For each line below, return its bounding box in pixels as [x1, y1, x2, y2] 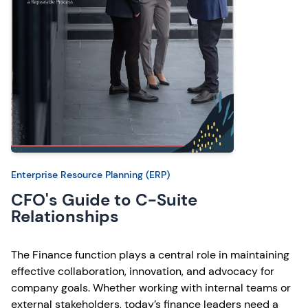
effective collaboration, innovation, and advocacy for [11, 264, 274, 278]
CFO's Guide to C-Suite [11, 189, 197, 210]
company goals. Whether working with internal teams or [11, 280, 291, 295]
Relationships [11, 206, 119, 227]
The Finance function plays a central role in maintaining [11, 247, 289, 262]
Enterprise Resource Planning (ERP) [11, 168, 170, 181]
